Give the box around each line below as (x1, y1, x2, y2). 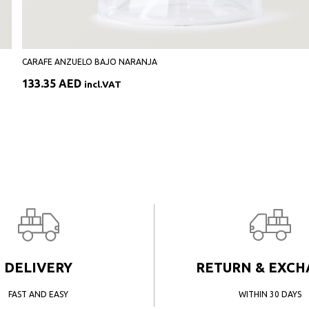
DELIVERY (4, 259, 72, 275)
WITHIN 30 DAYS (239, 290, 301, 299)
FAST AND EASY (8, 290, 68, 299)
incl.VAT (84, 79, 121, 90)
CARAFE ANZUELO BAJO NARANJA (22, 57, 157, 66)
